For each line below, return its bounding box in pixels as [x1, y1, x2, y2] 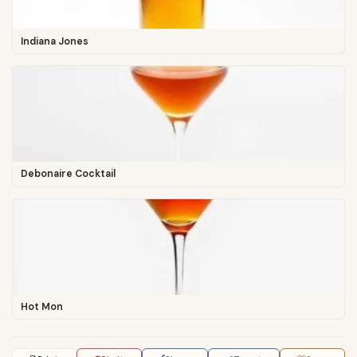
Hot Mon [20, 300, 63, 313]
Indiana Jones [20, 34, 88, 48]
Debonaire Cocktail [20, 167, 116, 181]
